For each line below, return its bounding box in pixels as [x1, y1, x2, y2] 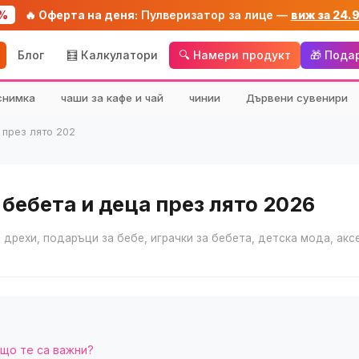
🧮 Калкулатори [66, 47, 158, 62]
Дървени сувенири [246, 91, 348, 104]
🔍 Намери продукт [178, 47, 291, 62]
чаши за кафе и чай [61, 91, 163, 104]
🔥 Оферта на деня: [24, 8, 138, 22]
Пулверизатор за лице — [137, 8, 291, 22]
